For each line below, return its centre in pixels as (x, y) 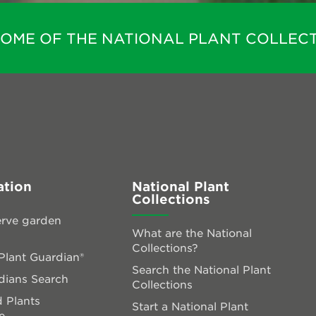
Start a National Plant (190, 305)
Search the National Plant (201, 269)
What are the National (192, 232)
